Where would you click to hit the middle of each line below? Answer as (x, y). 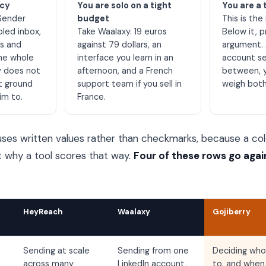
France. (91, 97)
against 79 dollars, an (119, 45)
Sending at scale (56, 251)
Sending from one (153, 251)
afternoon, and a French (125, 71)
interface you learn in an (125, 58)
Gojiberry (231, 212)
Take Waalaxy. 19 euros (122, 31)
